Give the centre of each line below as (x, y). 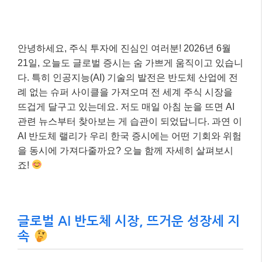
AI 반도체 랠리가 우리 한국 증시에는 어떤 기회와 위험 (130, 136)
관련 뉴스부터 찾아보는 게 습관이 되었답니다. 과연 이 (130, 121)
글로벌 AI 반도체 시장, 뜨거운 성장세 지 (129, 221)
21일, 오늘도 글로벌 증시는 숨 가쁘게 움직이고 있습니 (130, 63)
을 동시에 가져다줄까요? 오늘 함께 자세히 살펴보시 (125, 150)
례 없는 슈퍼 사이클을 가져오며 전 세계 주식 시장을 (125, 92)
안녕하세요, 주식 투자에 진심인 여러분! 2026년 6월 (124, 48)
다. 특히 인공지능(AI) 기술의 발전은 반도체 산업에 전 (128, 77)
